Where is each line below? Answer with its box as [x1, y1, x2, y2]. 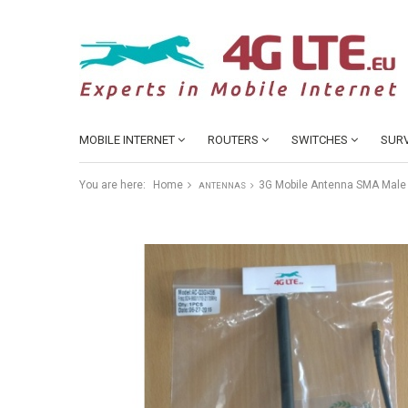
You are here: [79, 178, 146, 191]
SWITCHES [291, 133, 348, 147]
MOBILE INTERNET [79, 133, 175, 147]
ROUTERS [208, 133, 259, 147]
